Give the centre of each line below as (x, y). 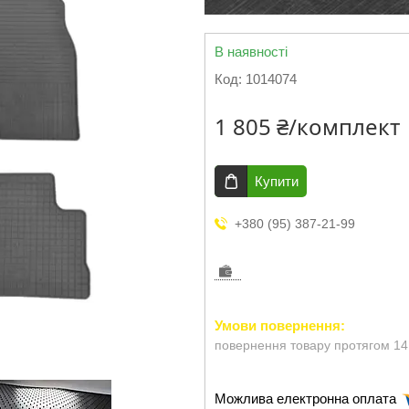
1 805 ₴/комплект (307, 126)
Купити (277, 181)
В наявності (251, 52)
